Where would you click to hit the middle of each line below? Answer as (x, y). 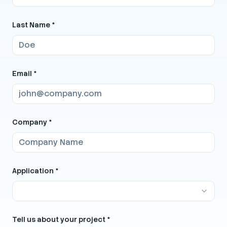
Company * (32, 122)
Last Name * (33, 25)
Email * (24, 73)
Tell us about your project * (61, 219)
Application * (35, 171)
